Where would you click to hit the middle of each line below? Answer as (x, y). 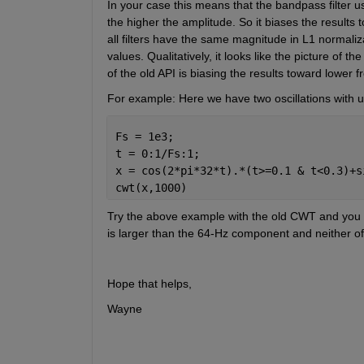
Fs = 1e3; (144, 136)
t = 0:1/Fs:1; (157, 153)
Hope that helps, (149, 283)
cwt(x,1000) (151, 187)
